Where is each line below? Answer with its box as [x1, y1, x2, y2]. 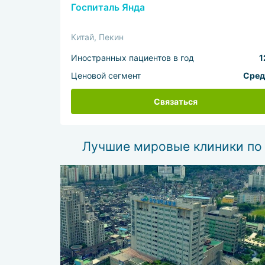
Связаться [153, 96, 198, 106]
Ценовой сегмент [71, 70, 141, 81]
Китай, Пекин [71, 31, 124, 42]
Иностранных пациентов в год [71, 52, 195, 63]
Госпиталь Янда [71, 2, 146, 14]
